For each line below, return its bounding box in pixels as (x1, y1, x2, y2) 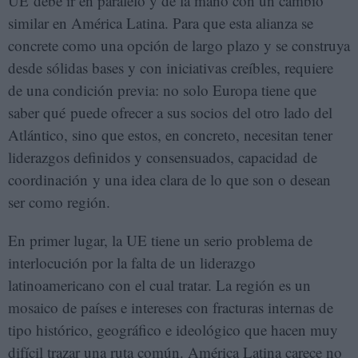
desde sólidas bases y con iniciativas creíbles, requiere (8, 57, 333, 78)
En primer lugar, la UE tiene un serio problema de (8, 229, 312, 250)
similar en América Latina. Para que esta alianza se (8, 12, 313, 33)
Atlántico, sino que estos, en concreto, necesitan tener (8, 124, 332, 145)
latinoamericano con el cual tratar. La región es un (8, 274, 311, 295)
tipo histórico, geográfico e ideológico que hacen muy (8, 319, 338, 340)
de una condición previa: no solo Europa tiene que (8, 79, 316, 100)
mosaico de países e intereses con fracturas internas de (8, 296, 333, 317)
